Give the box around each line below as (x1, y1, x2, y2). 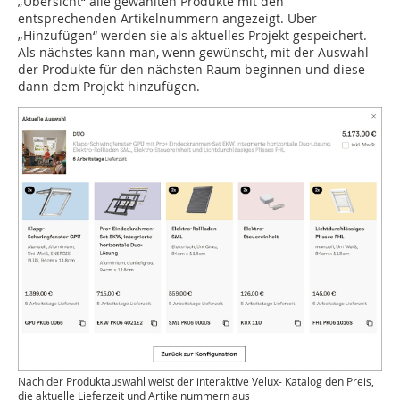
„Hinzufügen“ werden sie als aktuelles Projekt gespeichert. (18, 27, 367, 45)
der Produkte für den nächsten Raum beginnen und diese (18, 61, 365, 79)
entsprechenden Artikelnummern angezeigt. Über (18, 10, 317, 28)
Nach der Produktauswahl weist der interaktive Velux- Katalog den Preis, (18, 373, 374, 388)
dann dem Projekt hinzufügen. (18, 78, 200, 96)
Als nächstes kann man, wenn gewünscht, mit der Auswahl (18, 44, 369, 62)
